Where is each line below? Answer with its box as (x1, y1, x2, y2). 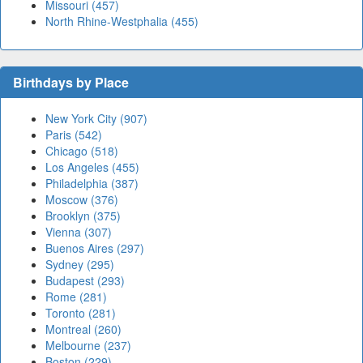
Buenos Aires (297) (45, 240, 144, 257)
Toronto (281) (45, 305, 116, 322)
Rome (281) (45, 288, 107, 305)
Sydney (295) (45, 256, 114, 273)
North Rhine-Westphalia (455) (45, 13, 199, 30)
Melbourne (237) (45, 337, 131, 354)
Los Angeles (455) (45, 159, 139, 176)
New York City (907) (45, 110, 147, 127)
